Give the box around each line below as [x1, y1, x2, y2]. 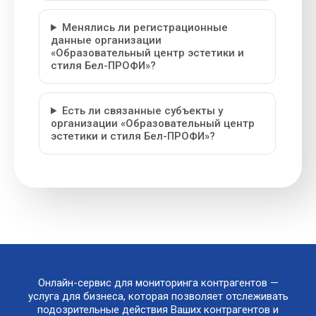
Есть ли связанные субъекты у [61, 104, 223, 117]
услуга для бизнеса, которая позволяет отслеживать [28, 290, 288, 303]
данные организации [51, 34, 162, 47]
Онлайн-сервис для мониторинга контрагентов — [37, 276, 279, 289]
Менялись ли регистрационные [61, 21, 228, 34]
